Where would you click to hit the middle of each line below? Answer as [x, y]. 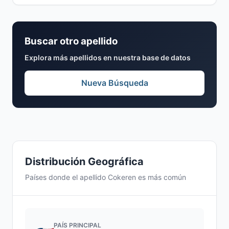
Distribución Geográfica [84, 162]
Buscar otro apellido [71, 41]
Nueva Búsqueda [114, 83]
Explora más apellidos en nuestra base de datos [108, 58]
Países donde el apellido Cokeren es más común [106, 177]
